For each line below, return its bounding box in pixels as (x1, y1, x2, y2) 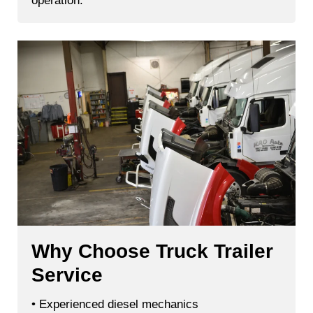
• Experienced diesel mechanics (31, 298, 198, 312)
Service (31, 264, 103, 286)
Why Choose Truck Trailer (31, 240, 273, 263)
